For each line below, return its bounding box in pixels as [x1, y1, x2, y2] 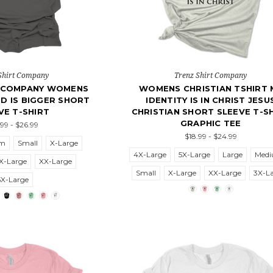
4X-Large [133, 150, 167, 160]
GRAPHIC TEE [180, 118, 241, 129]
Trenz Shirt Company [174, 70, 247, 81]
